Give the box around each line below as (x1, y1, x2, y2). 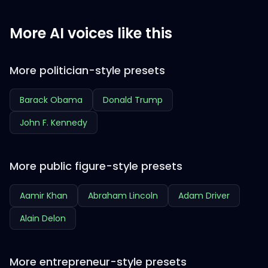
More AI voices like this (10, 23, 172, 44)
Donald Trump (103, 94, 163, 106)
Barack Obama (20, 94, 83, 106)
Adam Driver (178, 190, 230, 202)
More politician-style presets (10, 63, 165, 78)
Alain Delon (20, 212, 66, 225)
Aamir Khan (20, 190, 68, 202)
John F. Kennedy (20, 117, 87, 129)
